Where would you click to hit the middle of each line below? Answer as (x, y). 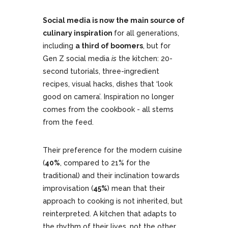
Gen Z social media (77, 59)
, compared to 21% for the (105, 163)
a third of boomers (109, 46)
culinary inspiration (78, 33)
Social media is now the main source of (114, 21)
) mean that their (136, 189)
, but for (157, 46)
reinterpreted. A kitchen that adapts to (110, 214)
